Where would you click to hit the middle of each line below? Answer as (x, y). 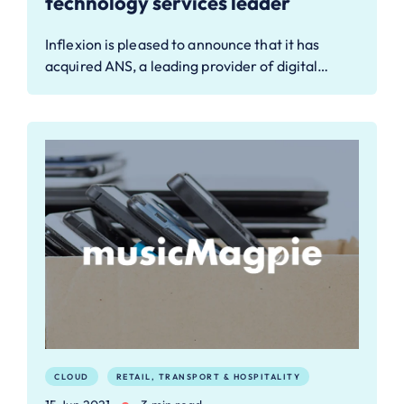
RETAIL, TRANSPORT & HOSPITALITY (208, 377)
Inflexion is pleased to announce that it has (183, 44)
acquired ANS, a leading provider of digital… (187, 65)
